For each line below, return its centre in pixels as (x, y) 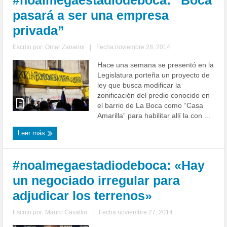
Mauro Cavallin (66, 213)
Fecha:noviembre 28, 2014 (134, 47)
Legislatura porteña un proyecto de (154, 75)
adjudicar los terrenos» (83, 196)
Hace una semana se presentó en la (156, 65)
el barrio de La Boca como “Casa (150, 106)
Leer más (33, 133)
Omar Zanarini (65, 47)
